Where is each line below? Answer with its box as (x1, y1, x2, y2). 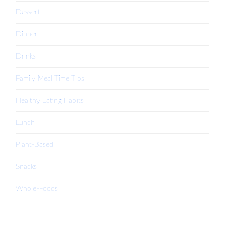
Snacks (16, 162, 37, 170)
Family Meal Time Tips (16, 74, 85, 82)
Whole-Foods (16, 184, 59, 193)
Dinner (16, 30, 38, 38)
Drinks (16, 52, 36, 60)
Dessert (16, 8, 41, 16)
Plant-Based (16, 140, 54, 148)
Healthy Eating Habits (16, 96, 84, 104)
